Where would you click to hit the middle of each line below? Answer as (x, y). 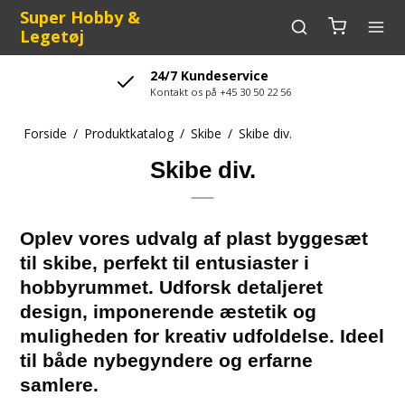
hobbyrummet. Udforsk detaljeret (172, 287)
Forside (45, 133)
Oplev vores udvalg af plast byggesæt (194, 238)
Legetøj (52, 36)
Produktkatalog (128, 133)
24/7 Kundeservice (209, 75)
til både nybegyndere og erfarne (167, 360)
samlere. (60, 385)
